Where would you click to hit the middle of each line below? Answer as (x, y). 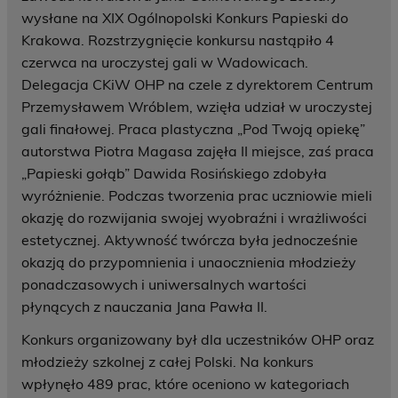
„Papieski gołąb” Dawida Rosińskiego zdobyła (174, 174)
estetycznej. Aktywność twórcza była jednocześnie (190, 240)
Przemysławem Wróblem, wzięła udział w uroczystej (197, 107)
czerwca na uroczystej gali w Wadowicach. (165, 63)
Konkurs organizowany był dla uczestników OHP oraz (198, 340)
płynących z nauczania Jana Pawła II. (144, 307)
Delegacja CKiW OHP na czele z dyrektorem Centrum (197, 85)
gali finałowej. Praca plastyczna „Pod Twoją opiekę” (193, 129)
